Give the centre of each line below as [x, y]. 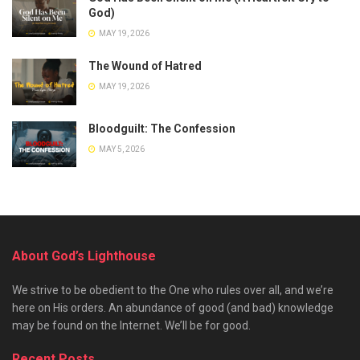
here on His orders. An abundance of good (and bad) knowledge [173, 307]
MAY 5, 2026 [121, 149]
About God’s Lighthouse [84, 256]
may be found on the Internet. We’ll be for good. [131, 325]
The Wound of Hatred [145, 66]
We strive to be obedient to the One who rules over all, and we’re [173, 290]
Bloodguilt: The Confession [162, 128]
